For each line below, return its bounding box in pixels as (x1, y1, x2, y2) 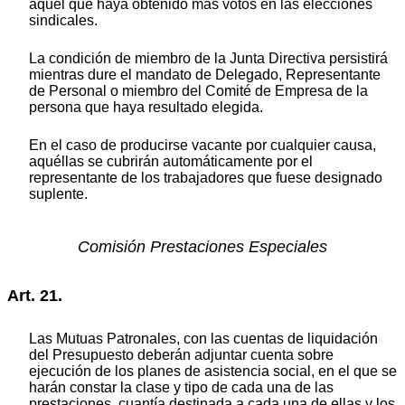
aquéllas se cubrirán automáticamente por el (29, 154, 313, 170)
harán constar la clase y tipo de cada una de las (29, 379, 334, 395)
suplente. (29, 186, 88, 202)
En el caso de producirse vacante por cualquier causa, (29, 137, 376, 154)
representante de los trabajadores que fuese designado (29, 170, 382, 186)
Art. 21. (7, 287, 62, 306)
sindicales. (29, 13, 98, 29)
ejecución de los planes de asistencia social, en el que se (29, 363, 397, 379)
